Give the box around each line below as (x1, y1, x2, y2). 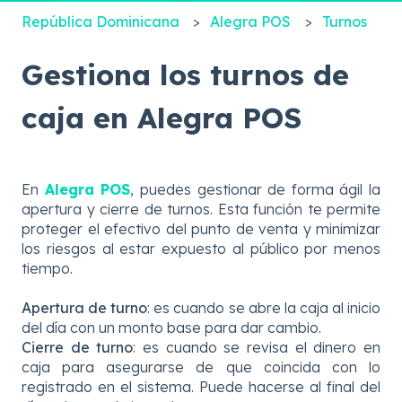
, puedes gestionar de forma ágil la (130, 179, 380, 198)
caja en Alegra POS (22, 99, 301, 135)
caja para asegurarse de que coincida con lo (22, 358, 380, 377)
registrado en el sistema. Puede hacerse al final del (22, 378, 380, 397)
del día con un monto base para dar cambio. (22, 319, 321, 337)
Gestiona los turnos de (22, 56, 349, 92)
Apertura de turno (22, 299, 148, 318)
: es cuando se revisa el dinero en (133, 338, 381, 357)
